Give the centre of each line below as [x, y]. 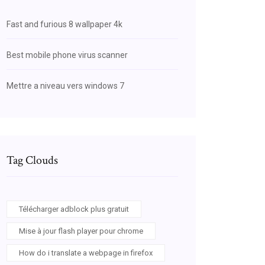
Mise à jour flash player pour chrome [81, 231]
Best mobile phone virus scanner [67, 55]
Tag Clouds [32, 160]
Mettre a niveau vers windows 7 [65, 86]
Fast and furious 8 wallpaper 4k [64, 24]
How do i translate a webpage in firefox [86, 253]
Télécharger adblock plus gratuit [74, 209]
